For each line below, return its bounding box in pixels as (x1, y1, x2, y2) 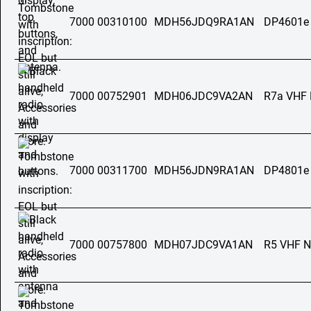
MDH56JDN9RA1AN (154, 164, 254, 177)
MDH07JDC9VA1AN (154, 238, 253, 251)
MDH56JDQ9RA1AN (154, 15, 254, 28)
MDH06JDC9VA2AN (154, 90, 253, 103)
